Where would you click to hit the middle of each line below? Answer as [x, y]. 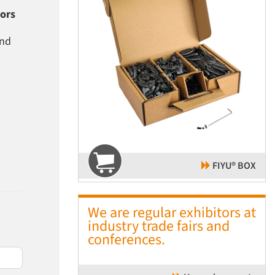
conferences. [126, 239]
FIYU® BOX [233, 165]
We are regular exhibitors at [172, 212]
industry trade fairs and [159, 226]
